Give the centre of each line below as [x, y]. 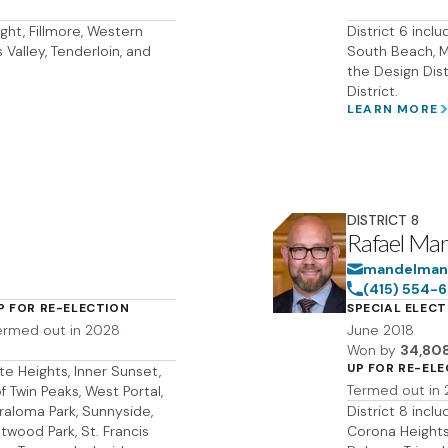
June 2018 [380, 330]
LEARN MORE [392, 109]
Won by [371, 350]
